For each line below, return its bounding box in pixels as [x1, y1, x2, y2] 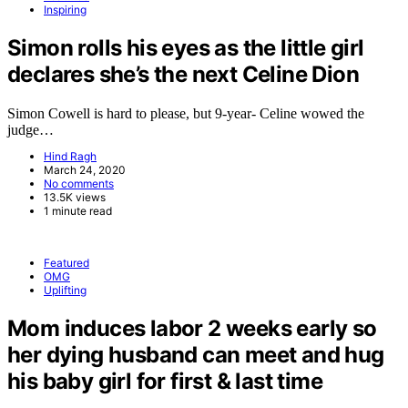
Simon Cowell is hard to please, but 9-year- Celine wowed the [7, 106, 364, 122]
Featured [44, 256, 89, 270]
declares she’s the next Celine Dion [7, 61, 359, 88]
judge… [7, 122, 54, 138]
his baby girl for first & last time [7, 367, 322, 394]
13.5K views [44, 190, 106, 205]
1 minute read [44, 204, 112, 219]
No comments [44, 177, 114, 191]
